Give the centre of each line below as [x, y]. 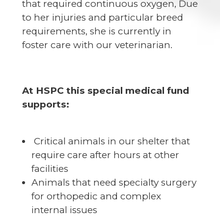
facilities [50, 169]
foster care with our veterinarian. [97, 45]
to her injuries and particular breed [102, 17]
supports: [45, 105]
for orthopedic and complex [96, 196]
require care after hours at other [105, 155]
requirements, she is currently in [96, 31]
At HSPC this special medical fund [105, 91]
